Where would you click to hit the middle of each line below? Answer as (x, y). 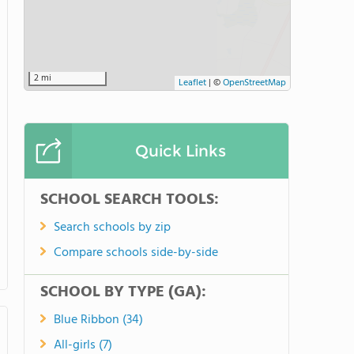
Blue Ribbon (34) (98, 320)
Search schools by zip (112, 228)
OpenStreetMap (254, 83)
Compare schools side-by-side (136, 253)
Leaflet (192, 83)
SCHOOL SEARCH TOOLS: (130, 200)
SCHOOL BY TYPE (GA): (123, 292)
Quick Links (180, 151)
